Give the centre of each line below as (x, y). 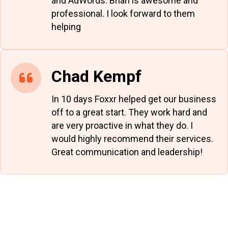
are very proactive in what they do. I (122, 126)
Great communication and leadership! (127, 152)
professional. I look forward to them (123, 14)
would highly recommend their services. (132, 139)
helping (66, 27)
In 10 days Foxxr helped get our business (134, 99)
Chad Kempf (96, 77)
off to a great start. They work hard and (129, 112)
